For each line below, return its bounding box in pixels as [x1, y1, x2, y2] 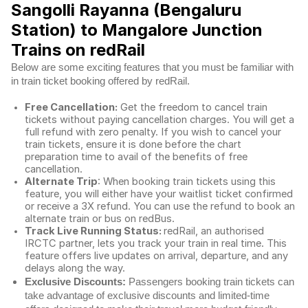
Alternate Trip [25, 175, 98, 188]
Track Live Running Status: [25, 225, 164, 237]
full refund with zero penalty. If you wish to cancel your [25, 126, 281, 138]
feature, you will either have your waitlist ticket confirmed [25, 188, 293, 200]
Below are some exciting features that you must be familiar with [11, 62, 294, 73]
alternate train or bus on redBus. [25, 212, 177, 225]
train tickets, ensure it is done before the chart [25, 138, 241, 151]
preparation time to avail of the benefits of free [25, 151, 247, 163]
